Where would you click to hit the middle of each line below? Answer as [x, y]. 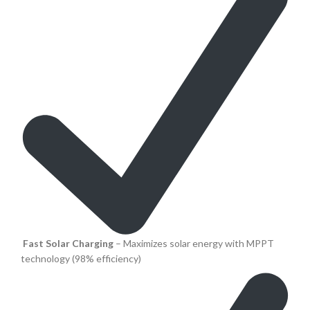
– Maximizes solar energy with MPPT [194, 244]
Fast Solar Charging [68, 244]
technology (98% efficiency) [81, 259]
